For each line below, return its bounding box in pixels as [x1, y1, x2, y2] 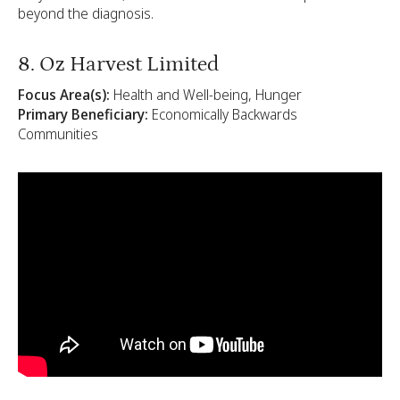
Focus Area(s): [18, 85, 110, 105]
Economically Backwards [152, 104, 297, 125]
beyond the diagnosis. [18, 3, 154, 23]
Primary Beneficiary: [18, 104, 152, 125]
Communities [18, 124, 102, 145]
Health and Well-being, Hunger [110, 85, 302, 105]
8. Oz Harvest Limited [18, 51, 219, 76]
